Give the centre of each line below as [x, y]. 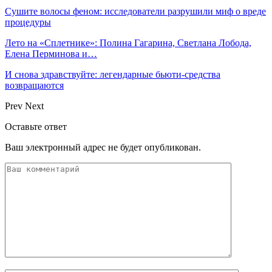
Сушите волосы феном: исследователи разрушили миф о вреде [135, 11]
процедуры [28, 22]
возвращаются [34, 85]
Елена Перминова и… [51, 53]
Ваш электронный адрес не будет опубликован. [103, 147]
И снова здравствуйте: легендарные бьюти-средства [113, 74]
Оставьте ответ [36, 126]
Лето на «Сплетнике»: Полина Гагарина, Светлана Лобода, [128, 42]
